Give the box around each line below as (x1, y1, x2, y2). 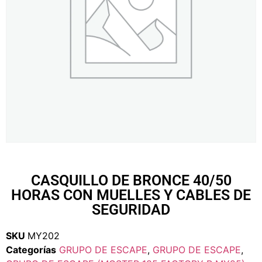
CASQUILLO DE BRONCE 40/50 (30, 172, 232, 189)
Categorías (6, 244, 56, 256)
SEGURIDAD (92, 201, 170, 218)
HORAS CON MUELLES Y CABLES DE (11, 187, 251, 204)
